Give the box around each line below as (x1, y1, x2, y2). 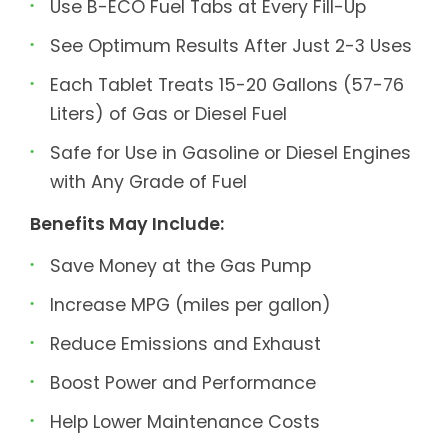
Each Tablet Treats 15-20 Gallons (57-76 (50, 72, 404, 98)
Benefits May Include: (30, 211, 224, 237)
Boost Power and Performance (50, 370, 316, 396)
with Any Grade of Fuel (50, 169, 247, 195)
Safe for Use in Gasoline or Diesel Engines (50, 140, 411, 166)
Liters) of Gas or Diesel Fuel (50, 101, 287, 127)
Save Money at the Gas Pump (50, 253, 311, 279)
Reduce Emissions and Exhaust (50, 331, 321, 357)
